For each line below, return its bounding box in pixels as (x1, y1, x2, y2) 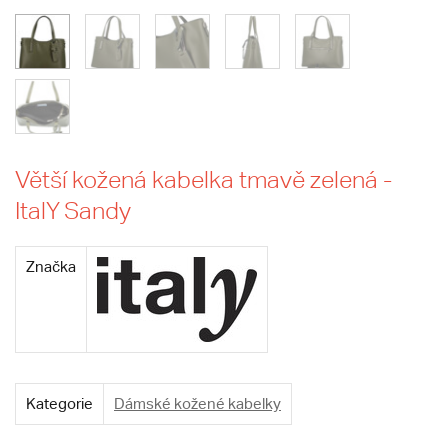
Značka (26, 258, 76, 275)
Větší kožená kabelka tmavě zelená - (15, 166, 392, 193)
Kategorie (26, 395, 93, 412)
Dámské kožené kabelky (114, 395, 281, 412)
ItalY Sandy (15, 197, 131, 224)
